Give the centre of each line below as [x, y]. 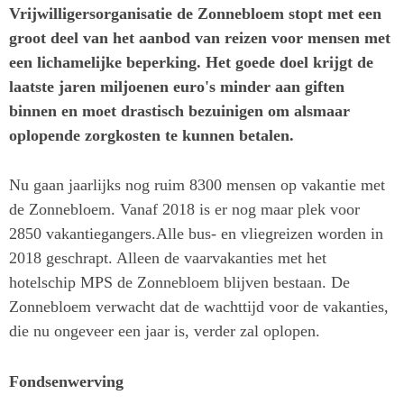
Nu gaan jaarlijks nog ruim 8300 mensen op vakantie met [197, 185]
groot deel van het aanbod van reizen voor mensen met [200, 37]
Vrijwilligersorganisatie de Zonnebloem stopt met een [195, 13]
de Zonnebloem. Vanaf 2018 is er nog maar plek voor [184, 210]
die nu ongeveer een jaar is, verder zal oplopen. [165, 331]
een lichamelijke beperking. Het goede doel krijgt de [191, 62]
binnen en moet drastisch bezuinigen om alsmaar [179, 110]
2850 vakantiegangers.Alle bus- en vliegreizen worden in [196, 234]
